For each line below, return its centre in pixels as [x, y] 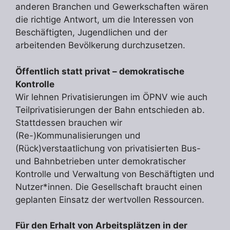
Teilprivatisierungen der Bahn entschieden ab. [110, 110]
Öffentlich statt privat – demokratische [100, 71]
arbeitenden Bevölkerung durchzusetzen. [100, 45]
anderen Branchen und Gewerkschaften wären [112, 7]
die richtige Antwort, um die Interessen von [104, 20]
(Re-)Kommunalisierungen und [78, 135]
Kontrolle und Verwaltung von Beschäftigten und [115, 174]
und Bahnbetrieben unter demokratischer [101, 161]
